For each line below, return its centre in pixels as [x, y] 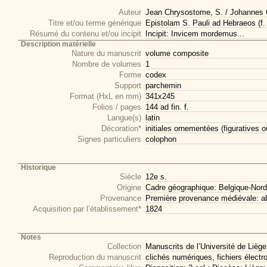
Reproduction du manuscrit [95, 257]
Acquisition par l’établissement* [87, 209]
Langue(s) [124, 118]
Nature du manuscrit [106, 53]
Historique [38, 167]
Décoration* [121, 128]
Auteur [130, 12]
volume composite [177, 53]
